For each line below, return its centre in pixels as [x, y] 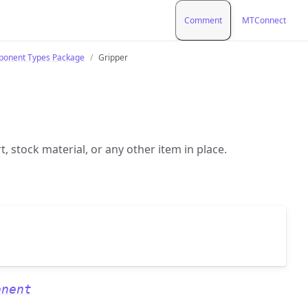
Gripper [113, 57]
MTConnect [264, 20]
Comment [203, 20]
